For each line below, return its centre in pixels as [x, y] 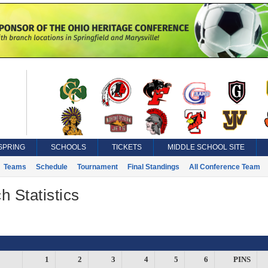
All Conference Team [224, 167]
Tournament [97, 167]
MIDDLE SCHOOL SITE [206, 147]
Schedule [51, 167]
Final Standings [153, 167]
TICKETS [127, 147]
